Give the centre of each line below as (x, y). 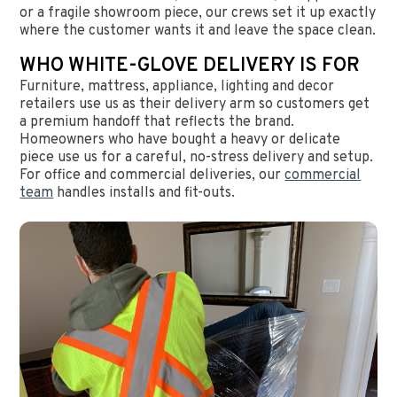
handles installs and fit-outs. (144, 193)
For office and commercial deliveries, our (152, 175)
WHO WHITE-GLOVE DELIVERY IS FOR (190, 66)
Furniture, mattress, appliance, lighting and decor (177, 86)
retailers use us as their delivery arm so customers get (195, 104)
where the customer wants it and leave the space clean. (198, 31)
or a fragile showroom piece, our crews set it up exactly (198, 13)
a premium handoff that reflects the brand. (157, 122)
